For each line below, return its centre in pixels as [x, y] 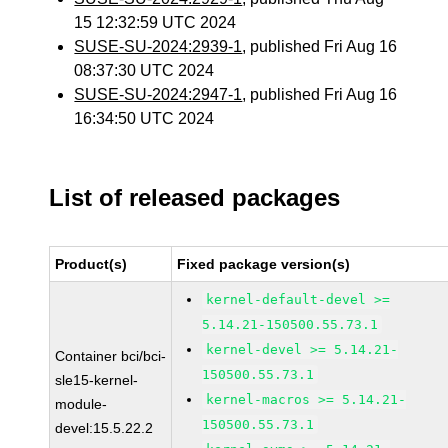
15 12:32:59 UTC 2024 [155, 22]
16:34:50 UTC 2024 [144, 118]
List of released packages [195, 197]
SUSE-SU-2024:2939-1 [158, 46]
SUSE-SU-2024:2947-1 [158, 94]
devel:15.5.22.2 [104, 428]
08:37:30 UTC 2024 [144, 70]
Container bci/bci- [111, 356]
